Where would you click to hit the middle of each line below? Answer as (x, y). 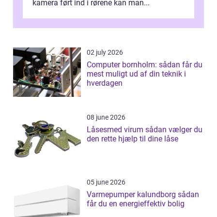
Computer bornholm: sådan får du (145, 65)
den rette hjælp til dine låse (132, 139)
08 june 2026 (106, 117)
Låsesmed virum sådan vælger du (116, 130)
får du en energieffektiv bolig (136, 204)
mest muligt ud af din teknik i (136, 74)
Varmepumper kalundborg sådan (132, 195)
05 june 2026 (106, 182)
